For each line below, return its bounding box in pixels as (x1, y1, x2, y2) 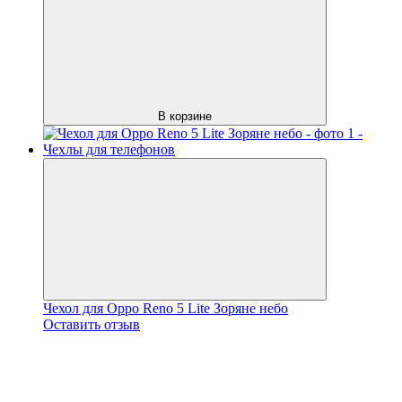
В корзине (158, 109, 212, 123)
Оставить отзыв (43, 316, 140, 332)
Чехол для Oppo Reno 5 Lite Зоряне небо (43, 300, 288, 316)
